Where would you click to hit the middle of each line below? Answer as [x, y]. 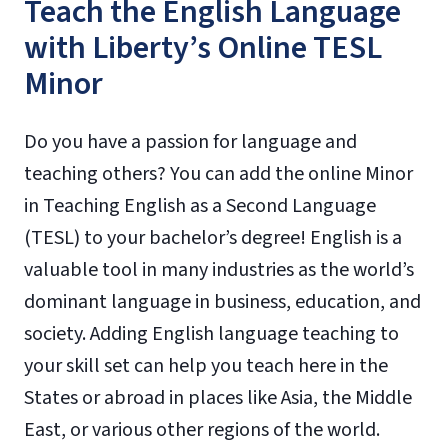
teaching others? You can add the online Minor [218, 173]
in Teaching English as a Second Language [200, 205]
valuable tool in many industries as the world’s [219, 269]
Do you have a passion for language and [190, 141]
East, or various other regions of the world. [202, 429]
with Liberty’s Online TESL [203, 47]
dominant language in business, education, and [222, 301]
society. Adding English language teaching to [211, 333]
